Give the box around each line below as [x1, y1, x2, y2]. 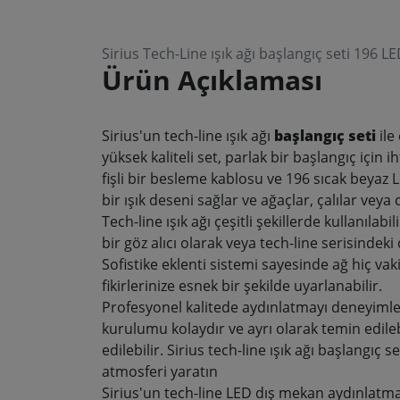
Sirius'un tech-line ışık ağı [102, 126, 274, 146]
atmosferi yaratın [102, 362, 218, 381]
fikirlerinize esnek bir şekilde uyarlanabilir [102, 276, 379, 296]
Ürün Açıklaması [102, 62, 322, 98]
